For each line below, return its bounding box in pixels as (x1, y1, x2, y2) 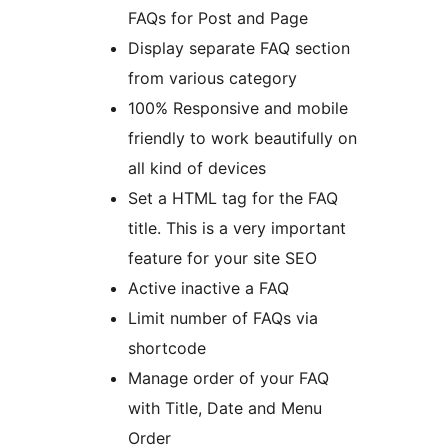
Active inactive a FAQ (128, 278, 289, 299)
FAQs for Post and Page (128, 8, 308, 29)
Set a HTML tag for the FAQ (128, 188, 338, 209)
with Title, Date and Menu (128, 398, 322, 419)
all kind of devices (128, 158, 266, 179)
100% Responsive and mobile (128, 98, 348, 119)
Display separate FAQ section (128, 38, 350, 59)
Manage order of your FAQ (128, 368, 329, 389)
